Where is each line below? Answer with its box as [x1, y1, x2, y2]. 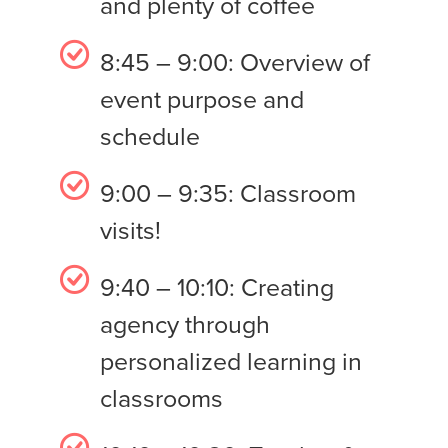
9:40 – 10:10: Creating [100, 268, 334, 306]
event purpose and [100, 80, 304, 118]
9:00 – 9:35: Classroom [100, 174, 356, 212]
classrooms [100, 379, 223, 417]
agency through [100, 305, 270, 343]
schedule [100, 117, 200, 155]
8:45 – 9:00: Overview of [100, 43, 370, 81]
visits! [100, 211, 161, 249]
